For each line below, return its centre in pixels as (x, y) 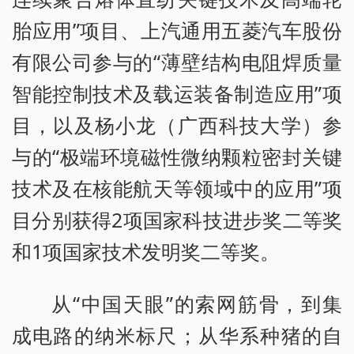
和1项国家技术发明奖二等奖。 (146, 252)
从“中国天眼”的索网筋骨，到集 (197, 304)
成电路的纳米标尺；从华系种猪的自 (177, 335)
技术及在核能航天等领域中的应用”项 (177, 188)
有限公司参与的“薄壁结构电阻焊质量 (177, 62)
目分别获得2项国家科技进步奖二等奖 (177, 220)
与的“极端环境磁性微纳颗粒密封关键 (177, 157)
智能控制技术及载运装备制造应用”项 (177, 94)
